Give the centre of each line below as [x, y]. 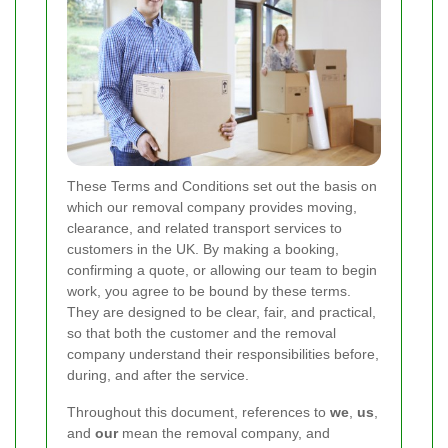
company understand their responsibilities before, [223, 353]
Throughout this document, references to [198, 411]
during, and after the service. [158, 374]
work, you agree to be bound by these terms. [209, 290]
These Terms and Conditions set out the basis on [222, 185]
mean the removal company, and [224, 432]
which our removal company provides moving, [212, 206]
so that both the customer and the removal [201, 332]
